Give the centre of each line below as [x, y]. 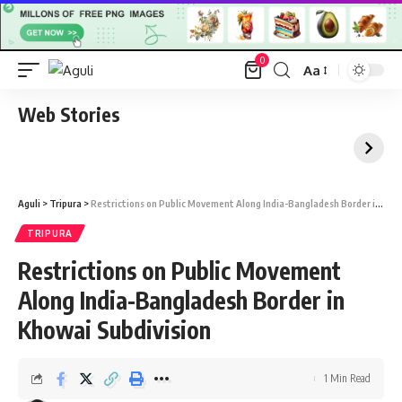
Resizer [324, 102]
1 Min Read [347, 379]
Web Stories [69, 115]
